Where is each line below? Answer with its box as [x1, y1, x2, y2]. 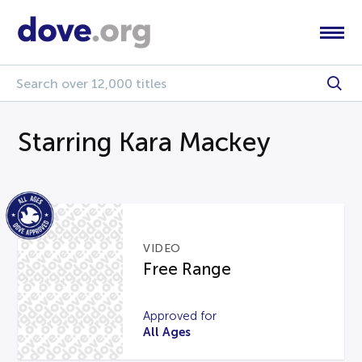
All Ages [143, 324, 192, 339]
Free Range [143, 259, 232, 278]
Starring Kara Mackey [18, 128, 271, 157]
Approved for [143, 309, 217, 322]
